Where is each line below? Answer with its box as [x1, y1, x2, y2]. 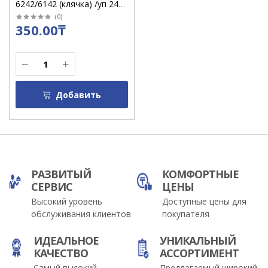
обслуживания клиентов [31, 208, 132, 220]
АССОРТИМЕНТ [159, 246, 239, 261]
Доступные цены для [162, 196, 246, 208]
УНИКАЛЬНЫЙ [159, 233, 236, 248]
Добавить [55, 89, 101, 100]
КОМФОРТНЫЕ [162, 167, 239, 182]
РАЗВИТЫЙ [31, 167, 92, 182]
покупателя [162, 208, 209, 220]
